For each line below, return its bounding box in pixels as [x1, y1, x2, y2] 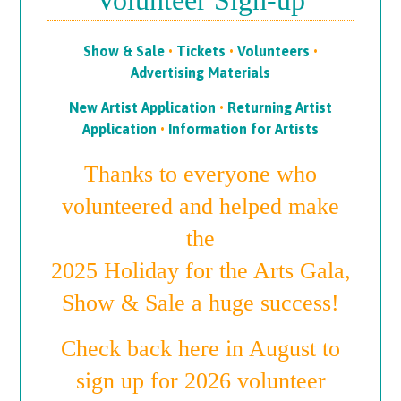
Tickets [176, 42, 226, 59]
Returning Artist [227, 98, 332, 115]
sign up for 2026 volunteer [75, 368, 326, 395]
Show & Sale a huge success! [62, 290, 339, 317]
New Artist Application [69, 98, 216, 115]
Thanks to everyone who [84, 161, 317, 188]
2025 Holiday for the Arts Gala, [50, 258, 351, 285]
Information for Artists [168, 120, 319, 137]
